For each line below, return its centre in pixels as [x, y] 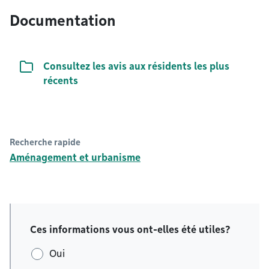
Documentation [63, 21]
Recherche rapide [45, 143]
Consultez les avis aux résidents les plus [136, 67]
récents [61, 81]
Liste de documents [64, 66]
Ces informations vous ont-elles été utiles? [130, 230]
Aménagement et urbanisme [75, 158]
